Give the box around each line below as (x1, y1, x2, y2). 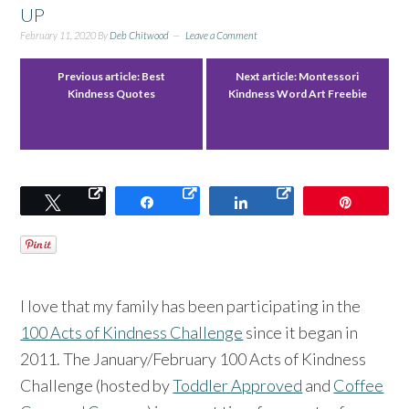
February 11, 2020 (20, 28, 97, 41)
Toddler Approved (173, 374, 303, 395)
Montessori (299, 68, 360, 83)
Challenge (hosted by (20, 374, 173, 395)
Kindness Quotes (68, 86, 156, 100)
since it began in (243, 321, 359, 342)
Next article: (236, 68, 299, 83)
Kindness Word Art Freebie (227, 86, 367, 100)
